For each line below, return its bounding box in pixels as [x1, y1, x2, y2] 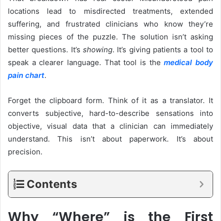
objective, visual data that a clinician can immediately [8, 121, 213, 131]
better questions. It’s [8, 44, 83, 54]
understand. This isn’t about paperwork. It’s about [8, 134, 213, 144]
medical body [164, 57, 214, 67]
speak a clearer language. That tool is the [8, 57, 164, 67]
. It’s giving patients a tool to [112, 44, 213, 54]
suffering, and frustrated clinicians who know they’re [8, 19, 213, 29]
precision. [8, 147, 42, 156]
